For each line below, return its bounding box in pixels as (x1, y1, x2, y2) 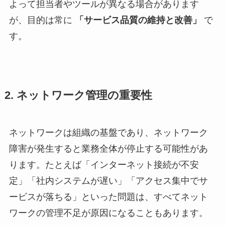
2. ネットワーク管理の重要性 (4, 89, 152, 101)
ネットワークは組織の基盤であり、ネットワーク (9, 127, 208, 138)
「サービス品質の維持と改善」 (74, 15, 201, 26)
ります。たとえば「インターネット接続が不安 (9, 159, 199, 170)
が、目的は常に (9, 15, 75, 26)
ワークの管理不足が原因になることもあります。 (9, 207, 208, 218)
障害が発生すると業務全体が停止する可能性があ (9, 143, 208, 154)
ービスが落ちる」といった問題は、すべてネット (9, 191, 208, 202)
